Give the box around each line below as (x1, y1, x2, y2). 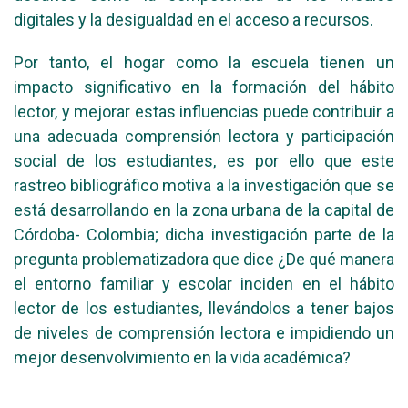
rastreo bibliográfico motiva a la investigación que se (14, 176, 394, 196)
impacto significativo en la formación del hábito (14, 77, 394, 97)
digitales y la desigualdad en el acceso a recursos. (14, 10, 373, 30)
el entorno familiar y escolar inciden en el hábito (14, 274, 394, 294)
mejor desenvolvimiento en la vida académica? (14, 348, 351, 368)
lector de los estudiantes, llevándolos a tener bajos (14, 299, 394, 319)
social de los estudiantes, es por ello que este (14, 151, 394, 171)
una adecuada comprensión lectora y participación (14, 127, 394, 147)
